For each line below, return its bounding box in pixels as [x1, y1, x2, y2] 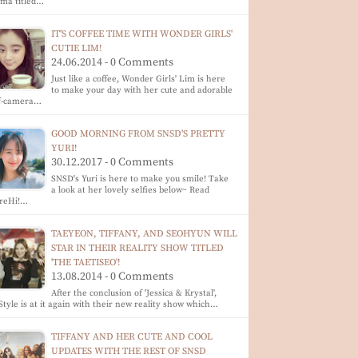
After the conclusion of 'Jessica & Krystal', [51, 288, 217, 299]
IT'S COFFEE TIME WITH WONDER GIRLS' [51, 28, 233, 40]
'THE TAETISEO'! [51, 257, 121, 268]
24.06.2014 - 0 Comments [51, 55, 174, 70]
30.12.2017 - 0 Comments [51, 155, 174, 169]
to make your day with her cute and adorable [51, 85, 233, 96]
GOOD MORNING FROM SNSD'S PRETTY [51, 128, 226, 140]
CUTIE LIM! [51, 42, 102, 54]
